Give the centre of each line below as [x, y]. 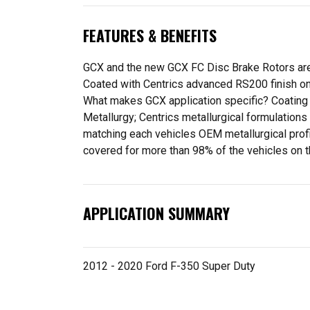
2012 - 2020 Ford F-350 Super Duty [169, 266]
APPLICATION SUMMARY [156, 213]
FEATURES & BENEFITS [150, 35]
